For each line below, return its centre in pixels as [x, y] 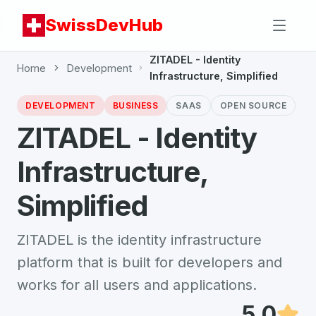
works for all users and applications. [137, 285]
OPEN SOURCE [253, 105]
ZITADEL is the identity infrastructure [139, 240]
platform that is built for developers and [150, 262]
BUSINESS [135, 105]
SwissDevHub [104, 25]
